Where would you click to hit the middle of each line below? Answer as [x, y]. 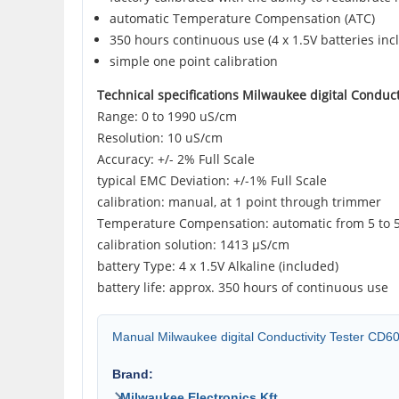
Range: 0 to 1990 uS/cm [167, 116]
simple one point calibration [194, 61]
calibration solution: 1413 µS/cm [193, 244]
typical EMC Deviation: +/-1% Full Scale [212, 180]
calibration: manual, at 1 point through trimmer [239, 202]
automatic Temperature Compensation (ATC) [242, 18]
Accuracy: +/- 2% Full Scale [176, 159]
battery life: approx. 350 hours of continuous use [243, 287]
